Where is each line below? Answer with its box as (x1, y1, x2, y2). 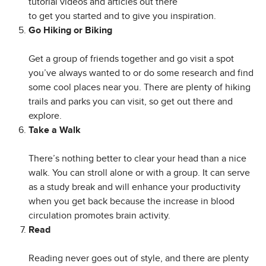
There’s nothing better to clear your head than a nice (28, 154, 246, 164)
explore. (28, 111, 62, 121)
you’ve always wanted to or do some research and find (28, 68, 254, 78)
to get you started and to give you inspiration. (28, 11, 216, 21)
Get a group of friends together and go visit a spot (28, 54, 234, 64)
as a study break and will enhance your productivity (28, 182, 240, 192)
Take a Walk (28, 125, 81, 135)
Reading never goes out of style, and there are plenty (28, 254, 249, 264)
